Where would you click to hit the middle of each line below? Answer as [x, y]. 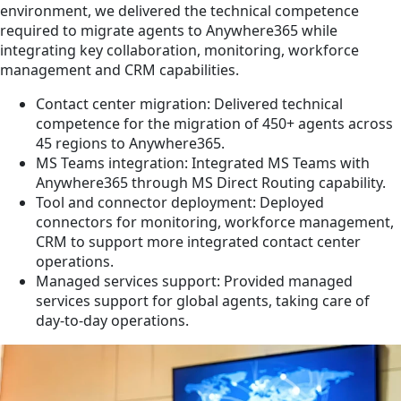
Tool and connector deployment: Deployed [180, 202]
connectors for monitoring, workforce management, [215, 222]
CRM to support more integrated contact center [198, 241]
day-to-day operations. [112, 320]
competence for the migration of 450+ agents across [214, 123]
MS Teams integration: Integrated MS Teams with [203, 162]
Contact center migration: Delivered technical [189, 103]
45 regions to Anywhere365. [130, 143]
